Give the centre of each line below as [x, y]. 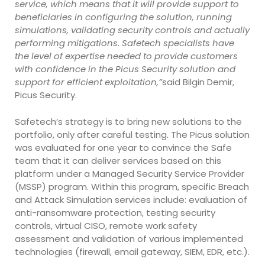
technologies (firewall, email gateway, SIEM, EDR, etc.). [132, 251]
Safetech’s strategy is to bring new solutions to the [128, 121]
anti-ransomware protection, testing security [115, 212]
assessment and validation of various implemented [129, 238]
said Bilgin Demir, [198, 82]
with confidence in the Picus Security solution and [125, 69]
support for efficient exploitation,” [88, 82]
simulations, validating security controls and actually [132, 30]
